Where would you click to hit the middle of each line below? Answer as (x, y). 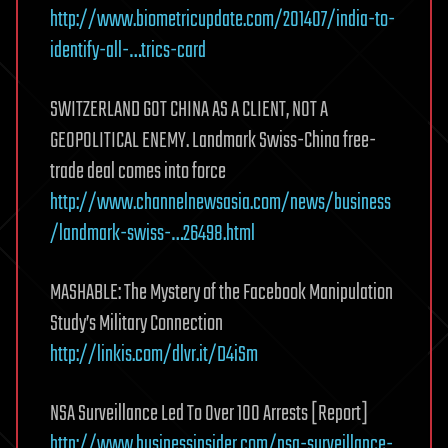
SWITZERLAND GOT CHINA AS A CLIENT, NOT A (189, 109)
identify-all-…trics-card (128, 50)
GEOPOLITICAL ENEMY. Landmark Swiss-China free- (213, 140)
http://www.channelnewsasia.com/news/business (220, 202)
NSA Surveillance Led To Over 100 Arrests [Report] (209, 413)
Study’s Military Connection (136, 323)
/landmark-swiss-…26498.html (152, 233)
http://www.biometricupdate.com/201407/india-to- (222, 19)
